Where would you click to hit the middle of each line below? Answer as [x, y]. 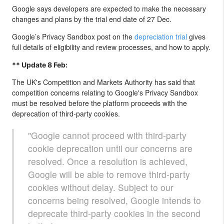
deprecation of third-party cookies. [66, 114]
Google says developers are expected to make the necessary [109, 9]
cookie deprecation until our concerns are [110, 148]
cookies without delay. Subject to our [101, 187]
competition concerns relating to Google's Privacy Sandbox [105, 93]
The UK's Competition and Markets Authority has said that [103, 82]
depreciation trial [161, 37]
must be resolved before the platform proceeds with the [99, 103]
